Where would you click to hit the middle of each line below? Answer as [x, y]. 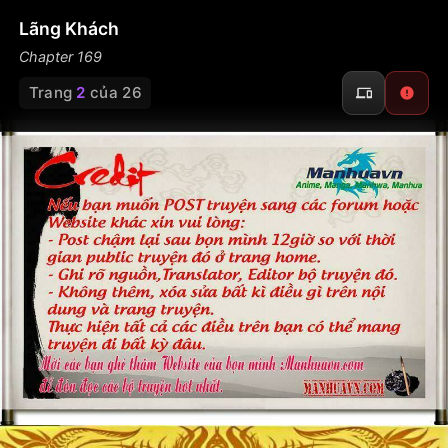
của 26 [113, 92]
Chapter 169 [60, 56]
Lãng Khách [69, 28]
